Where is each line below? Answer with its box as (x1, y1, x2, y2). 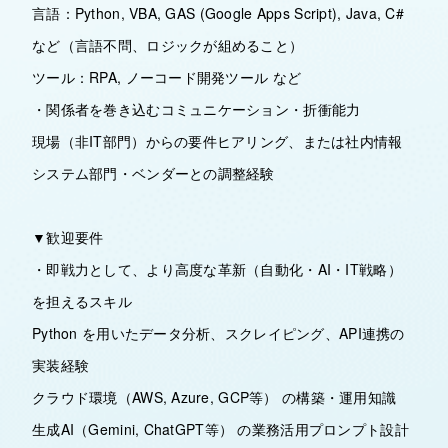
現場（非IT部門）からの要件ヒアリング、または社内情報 (32, 131, 403, 151)
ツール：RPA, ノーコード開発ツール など (32, 67, 302, 87)
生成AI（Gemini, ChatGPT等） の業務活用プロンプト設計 (32, 419, 409, 439)
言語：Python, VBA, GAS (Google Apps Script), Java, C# (32, 3, 404, 23)
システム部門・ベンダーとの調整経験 (32, 163, 275, 183)
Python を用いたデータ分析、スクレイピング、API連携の (32, 323, 405, 343)
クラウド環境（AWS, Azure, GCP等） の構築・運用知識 (32, 387, 397, 407)
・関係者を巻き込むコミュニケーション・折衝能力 (32, 99, 361, 119)
